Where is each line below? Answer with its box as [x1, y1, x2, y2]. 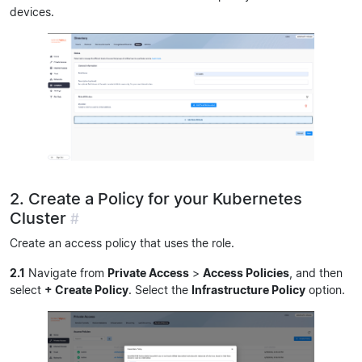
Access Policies [203, 265, 289, 280]
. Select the [128, 282, 192, 297]
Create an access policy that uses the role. [10, 235, 234, 250]
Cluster [10, 207, 66, 228]
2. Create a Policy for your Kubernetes [10, 187, 302, 208]
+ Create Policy [44, 282, 128, 297]
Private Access [107, 265, 189, 280]
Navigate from [25, 265, 107, 280]
